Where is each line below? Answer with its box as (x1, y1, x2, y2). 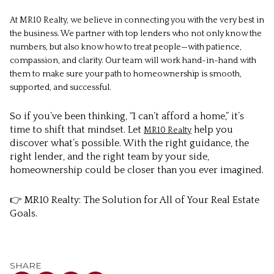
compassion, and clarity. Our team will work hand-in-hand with (10, 55, 256, 65)
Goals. (10, 208, 37, 220)
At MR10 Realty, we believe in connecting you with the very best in (10, 15, 264, 25)
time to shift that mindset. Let (10, 124, 144, 136)
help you (191, 124, 233, 136)
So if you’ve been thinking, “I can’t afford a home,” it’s (10, 111, 244, 122)
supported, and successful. (10, 82, 111, 92)
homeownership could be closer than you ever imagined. (10, 165, 264, 176)
